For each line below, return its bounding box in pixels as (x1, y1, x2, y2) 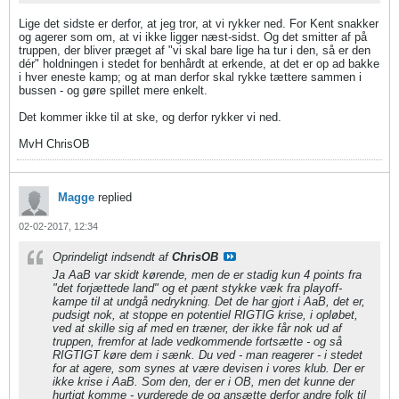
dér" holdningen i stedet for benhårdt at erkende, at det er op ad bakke (19, 57, 379, 70)
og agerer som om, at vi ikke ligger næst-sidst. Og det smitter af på (19, 30, 367, 44)
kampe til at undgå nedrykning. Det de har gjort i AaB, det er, (53, 295, 365, 308)
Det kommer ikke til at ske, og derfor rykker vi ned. (19, 110, 281, 124)
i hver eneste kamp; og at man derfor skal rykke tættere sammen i (19, 70, 362, 84)
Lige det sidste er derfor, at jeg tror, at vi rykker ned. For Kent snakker (19, 17, 379, 30)
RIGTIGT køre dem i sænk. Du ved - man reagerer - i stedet (53, 348, 362, 362)
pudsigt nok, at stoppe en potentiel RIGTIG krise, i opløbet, (53, 308, 358, 322)
